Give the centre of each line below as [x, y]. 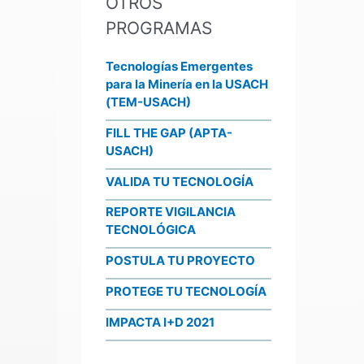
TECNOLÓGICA [151, 230]
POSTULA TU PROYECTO [180, 260]
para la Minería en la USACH [187, 84]
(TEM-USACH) [148, 102]
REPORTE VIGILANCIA [171, 212]
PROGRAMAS [159, 28]
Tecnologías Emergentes [179, 66]
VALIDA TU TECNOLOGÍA [180, 181]
